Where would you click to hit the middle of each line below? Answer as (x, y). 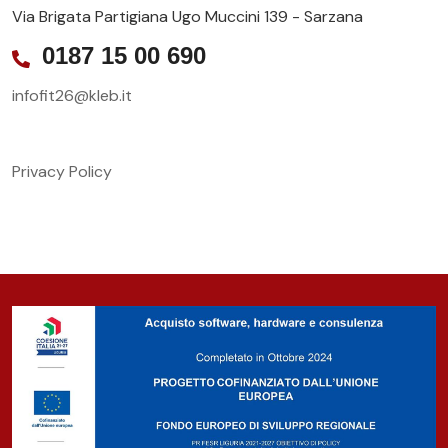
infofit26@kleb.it (72, 95)
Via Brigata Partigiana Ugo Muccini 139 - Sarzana (187, 16)
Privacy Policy (62, 171)
